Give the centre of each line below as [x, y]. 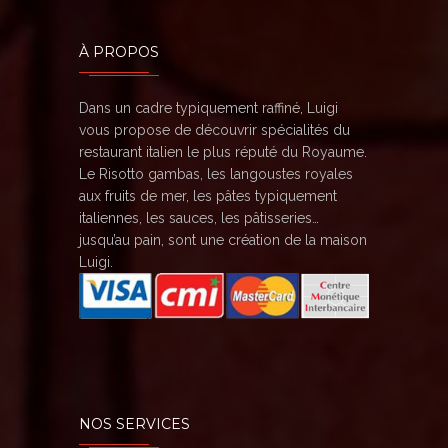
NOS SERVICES [134, 423]
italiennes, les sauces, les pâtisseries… [199, 218]
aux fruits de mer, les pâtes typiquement [208, 196]
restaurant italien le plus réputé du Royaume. [223, 152]
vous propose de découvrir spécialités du [214, 130]
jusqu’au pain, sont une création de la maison [223, 240]
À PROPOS [119, 52]
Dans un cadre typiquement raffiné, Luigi [208, 108]
